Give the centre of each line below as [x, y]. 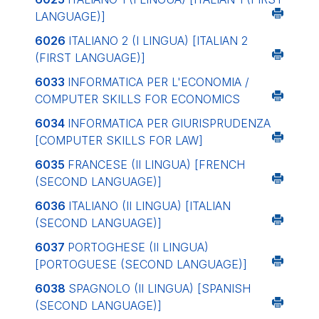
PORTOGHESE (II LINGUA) [138, 247]
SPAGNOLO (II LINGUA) [133, 288]
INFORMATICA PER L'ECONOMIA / [158, 82]
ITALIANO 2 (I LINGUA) [130, 41]
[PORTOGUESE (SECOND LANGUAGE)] [141, 264]
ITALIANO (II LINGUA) [127, 206]
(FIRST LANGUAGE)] [90, 58]
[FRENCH [220, 164]
